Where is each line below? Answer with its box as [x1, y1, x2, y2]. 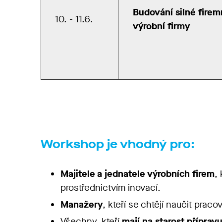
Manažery [60, 198, 103, 211]
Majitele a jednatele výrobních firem [60, 167, 215, 180]
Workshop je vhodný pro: [41, 136, 195, 152]
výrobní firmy [133, 20, 190, 32]
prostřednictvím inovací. [60, 181, 163, 194]
